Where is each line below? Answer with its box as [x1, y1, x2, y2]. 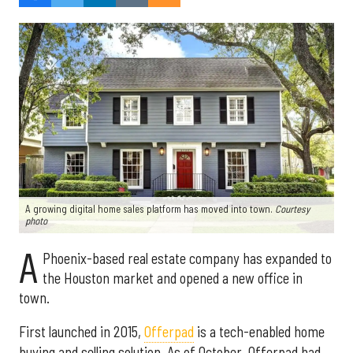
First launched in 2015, [19, 323, 144, 341]
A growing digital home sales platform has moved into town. [25, 202, 275, 215]
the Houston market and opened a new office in [42, 269, 303, 287]
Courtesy [275, 202, 310, 215]
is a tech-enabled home [194, 323, 325, 341]
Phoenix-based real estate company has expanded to [42, 249, 332, 267]
